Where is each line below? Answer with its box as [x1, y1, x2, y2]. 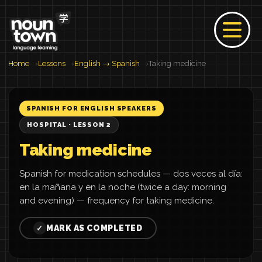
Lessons [38, 59, 65, 68]
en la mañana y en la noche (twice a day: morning [19, 182, 226, 192]
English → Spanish [74, 59, 140, 68]
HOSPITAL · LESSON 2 [27, 121, 111, 129]
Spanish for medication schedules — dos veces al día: [19, 168, 243, 179]
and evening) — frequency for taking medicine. [19, 195, 214, 206]
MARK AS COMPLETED [46, 223, 143, 233]
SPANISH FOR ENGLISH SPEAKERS [26, 105, 157, 112]
